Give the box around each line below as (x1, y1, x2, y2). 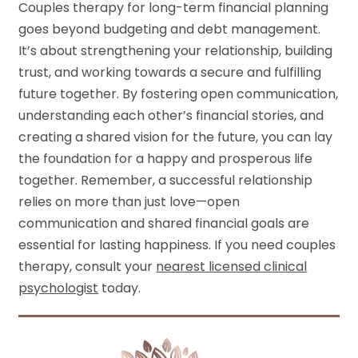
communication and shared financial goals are (18, 213, 310, 233)
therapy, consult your (18, 257, 157, 276)
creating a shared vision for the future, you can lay (18, 127, 333, 146)
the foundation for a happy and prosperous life (18, 149, 313, 168)
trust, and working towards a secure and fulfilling (18, 62, 322, 82)
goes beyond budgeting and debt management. (18, 19, 321, 38)
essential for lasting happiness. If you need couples (18, 235, 336, 254)
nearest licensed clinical (156, 257, 308, 276)
